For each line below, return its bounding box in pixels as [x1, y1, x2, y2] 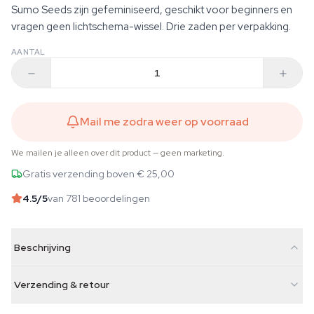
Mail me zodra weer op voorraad [79, 114, 249, 129]
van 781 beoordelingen [48, 191, 150, 205]
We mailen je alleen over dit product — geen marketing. [11, 147, 224, 158]
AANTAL [11, 47, 46, 57]
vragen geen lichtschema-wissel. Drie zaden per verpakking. [11, 20, 291, 34]
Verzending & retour [14, 278, 109, 291]
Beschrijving [14, 241, 71, 254]
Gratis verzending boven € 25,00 [22, 168, 175, 180]
